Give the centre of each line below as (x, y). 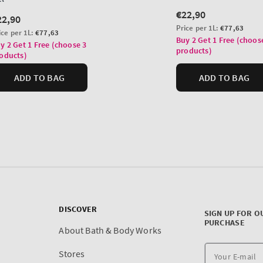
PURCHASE (224, 223)
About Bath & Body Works (110, 230)
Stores (72, 254)
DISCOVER (78, 209)
